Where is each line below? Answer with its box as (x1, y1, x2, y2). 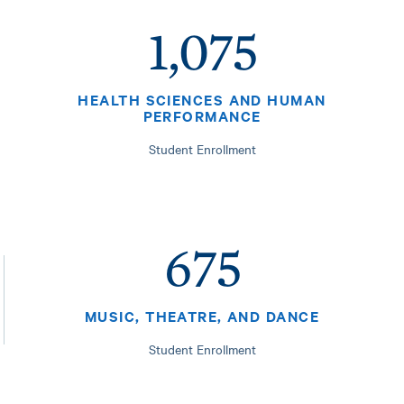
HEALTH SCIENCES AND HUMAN (78, 89, 326, 110)
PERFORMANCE (142, 106, 262, 126)
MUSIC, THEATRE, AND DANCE (85, 306, 319, 326)
